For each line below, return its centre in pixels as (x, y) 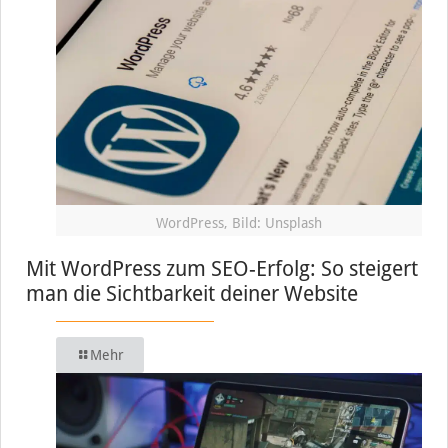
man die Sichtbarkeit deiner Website (192, 294)
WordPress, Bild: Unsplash (239, 223)
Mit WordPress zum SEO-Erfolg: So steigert (222, 269)
